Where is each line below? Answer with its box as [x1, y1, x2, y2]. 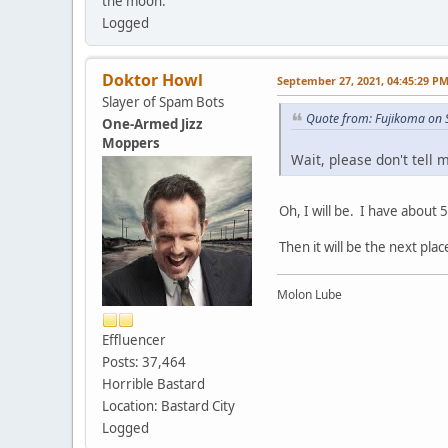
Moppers [102, 134, 160, 153]
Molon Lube [277, 285, 342, 303]
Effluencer [102, 331, 166, 350]
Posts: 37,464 [102, 353, 186, 372]
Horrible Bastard [102, 375, 205, 394]
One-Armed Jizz [102, 115, 203, 134]
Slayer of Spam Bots [102, 93, 224, 112]
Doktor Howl [102, 69, 203, 92]
